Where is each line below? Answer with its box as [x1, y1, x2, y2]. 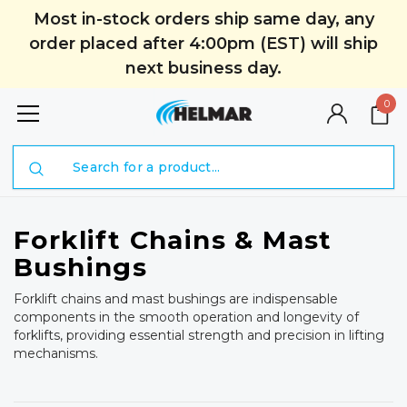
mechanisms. [14, 345, 98, 362]
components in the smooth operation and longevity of [14, 309, 359, 325]
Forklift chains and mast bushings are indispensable [14, 291, 338, 307]
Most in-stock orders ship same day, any [33, 9, 374, 29]
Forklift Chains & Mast [14, 223, 333, 255]
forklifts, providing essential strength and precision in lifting [14, 327, 384, 343]
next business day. [125, 58, 282, 78]
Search [27, 147, 71, 164]
